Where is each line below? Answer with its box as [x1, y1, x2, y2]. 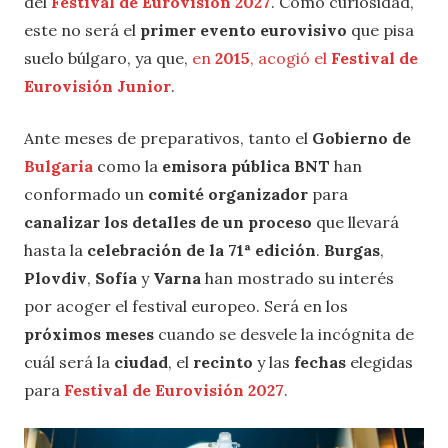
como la [93, 155, 162, 176]
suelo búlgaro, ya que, [24, 47, 192, 68]
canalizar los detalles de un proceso [24, 211, 316, 232]
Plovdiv [24, 267, 87, 288]
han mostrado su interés [205, 267, 394, 288]
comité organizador [148, 183, 312, 204]
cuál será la [24, 351, 114, 372]
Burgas [324, 239, 380, 260]
